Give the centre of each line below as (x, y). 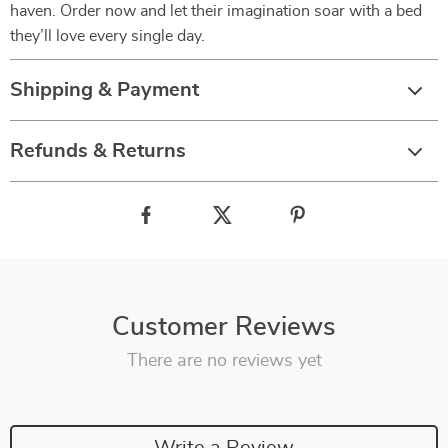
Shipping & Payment (104, 90)
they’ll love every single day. (107, 36)
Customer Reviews (224, 327)
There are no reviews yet (224, 361)
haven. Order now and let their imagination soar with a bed (216, 11)
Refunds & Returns (98, 151)
